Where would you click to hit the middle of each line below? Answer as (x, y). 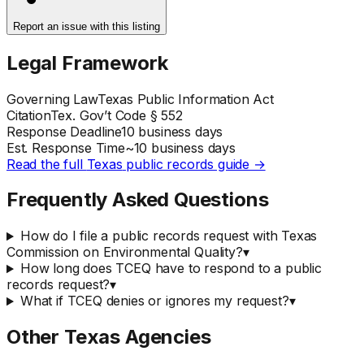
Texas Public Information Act (185, 99)
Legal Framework (87, 63)
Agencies (166, 337)
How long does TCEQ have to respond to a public (171, 269)
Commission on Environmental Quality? (125, 252)
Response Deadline (64, 131)
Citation (28, 115)
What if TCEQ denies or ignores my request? (154, 301)
